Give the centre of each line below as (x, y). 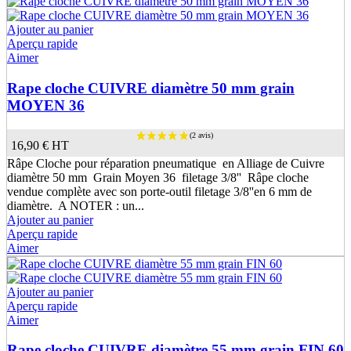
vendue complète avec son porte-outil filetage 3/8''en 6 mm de (159, 191)
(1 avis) (330, 271)
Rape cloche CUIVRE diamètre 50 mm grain (151, 89)
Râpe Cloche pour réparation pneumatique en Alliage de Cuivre (166, 163)
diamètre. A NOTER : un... (76, 205)
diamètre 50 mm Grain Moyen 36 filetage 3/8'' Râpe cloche (158, 177)
